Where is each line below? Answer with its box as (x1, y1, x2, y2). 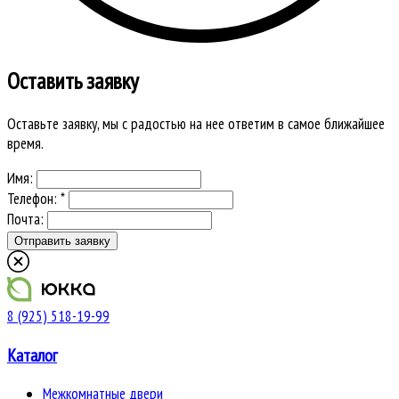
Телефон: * (7, 189, 65, 209)
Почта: (7, 209, 47, 230)
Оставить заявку (7, 66, 139, 96)
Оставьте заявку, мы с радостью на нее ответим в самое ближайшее (7, 114, 385, 134)
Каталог (7, 343, 57, 366)
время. (7, 134, 44, 154)
